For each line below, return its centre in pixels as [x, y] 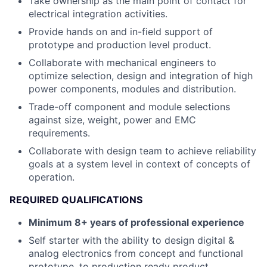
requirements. [59, 133]
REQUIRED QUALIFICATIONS [76, 200]
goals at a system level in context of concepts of [139, 164]
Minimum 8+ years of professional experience [136, 222]
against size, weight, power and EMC [112, 120]
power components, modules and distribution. [132, 89]
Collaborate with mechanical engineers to [122, 63]
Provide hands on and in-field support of [121, 32]
